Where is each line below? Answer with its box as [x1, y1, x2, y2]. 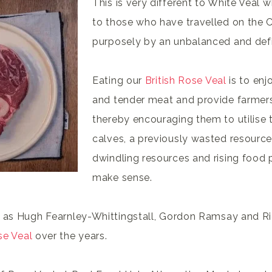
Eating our [92, 75, 145, 86]
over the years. [32, 230, 107, 242]
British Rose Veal [144, 75, 226, 86]
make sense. [92, 172, 152, 183]
